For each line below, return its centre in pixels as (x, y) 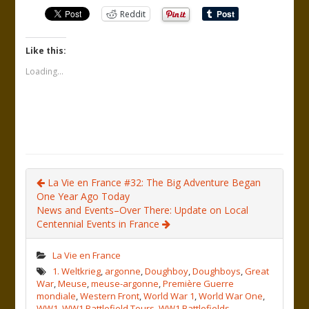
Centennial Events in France (100, 224)
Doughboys (217, 271)
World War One (231, 296)
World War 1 (169, 296)
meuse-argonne (125, 283)
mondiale (57, 296)
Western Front (110, 296)
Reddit (133, 14)
